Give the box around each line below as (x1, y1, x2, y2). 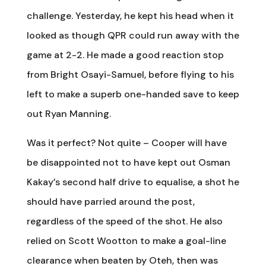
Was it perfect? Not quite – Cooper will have (26, 136, 227, 149)
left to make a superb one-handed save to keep (26, 87, 239, 100)
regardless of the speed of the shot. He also (26, 214, 223, 227)
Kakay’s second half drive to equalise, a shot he (26, 175, 239, 188)
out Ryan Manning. (26, 107, 111, 120)
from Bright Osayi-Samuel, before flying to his (26, 68, 234, 81)
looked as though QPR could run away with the (26, 28, 239, 42)
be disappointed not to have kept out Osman (26, 156, 230, 169)
